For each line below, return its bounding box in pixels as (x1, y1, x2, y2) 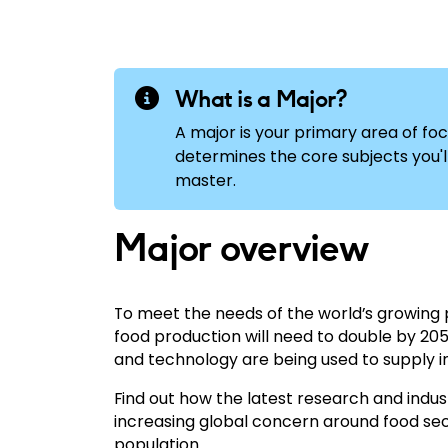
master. (175, 168, 236, 192)
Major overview (114, 225, 369, 270)
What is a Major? (175, 84, 348, 113)
